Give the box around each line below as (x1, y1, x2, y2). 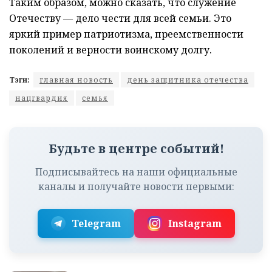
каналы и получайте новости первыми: (38, 179, 234, 193)
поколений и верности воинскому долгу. (9, 42, 212, 56)
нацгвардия (15, 92, 68, 103)
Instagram (168, 216, 222, 230)
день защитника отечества (127, 74, 248, 85)
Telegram (71, 216, 121, 230)
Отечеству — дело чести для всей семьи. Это (9, 11, 231, 25)
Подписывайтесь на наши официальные (35, 165, 237, 178)
